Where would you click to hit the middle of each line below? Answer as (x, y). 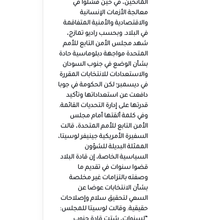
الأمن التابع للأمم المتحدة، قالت (104, 127)
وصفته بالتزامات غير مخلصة (108, 178)
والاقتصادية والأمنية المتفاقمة (105, 24)
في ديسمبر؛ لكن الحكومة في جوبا (103, 85)
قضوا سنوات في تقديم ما (112, 168)
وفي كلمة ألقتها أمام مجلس (109, 116)
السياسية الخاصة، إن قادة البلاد (104, 158)
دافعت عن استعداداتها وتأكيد (107, 96)
